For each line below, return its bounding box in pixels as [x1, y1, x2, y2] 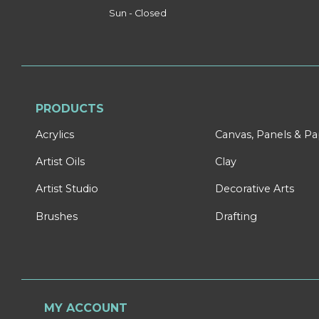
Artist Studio [36, 182, 98, 196]
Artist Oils [36, 155, 85, 169]
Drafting [215, 209, 257, 223]
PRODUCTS [36, 101, 104, 115]
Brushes [36, 209, 78, 223]
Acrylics [36, 127, 74, 141]
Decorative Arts [215, 182, 294, 196]
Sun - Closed [109, 7, 167, 19]
